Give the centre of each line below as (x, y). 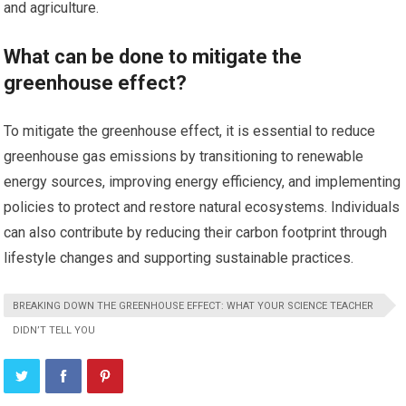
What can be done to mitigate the (153, 57)
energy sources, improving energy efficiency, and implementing (203, 182)
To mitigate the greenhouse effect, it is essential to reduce (190, 131)
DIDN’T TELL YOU (54, 331)
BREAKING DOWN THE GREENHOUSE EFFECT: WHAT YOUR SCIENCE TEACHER (193, 306)
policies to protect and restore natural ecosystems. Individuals (202, 208)
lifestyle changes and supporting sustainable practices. (179, 258)
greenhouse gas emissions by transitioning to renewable (184, 157)
